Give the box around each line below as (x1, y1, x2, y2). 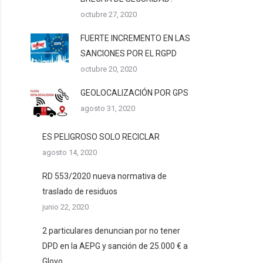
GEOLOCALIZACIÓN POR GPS (80, 88, 188, 97)
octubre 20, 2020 (80, 65, 137, 73)
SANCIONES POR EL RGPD (80, 49, 177, 58)
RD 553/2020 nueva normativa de (42, 171, 167, 181)
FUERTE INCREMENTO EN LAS (80, 33, 190, 43)
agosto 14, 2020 (42, 148, 97, 157)
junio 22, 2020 (42, 203, 89, 211)
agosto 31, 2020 (80, 104, 135, 113)
